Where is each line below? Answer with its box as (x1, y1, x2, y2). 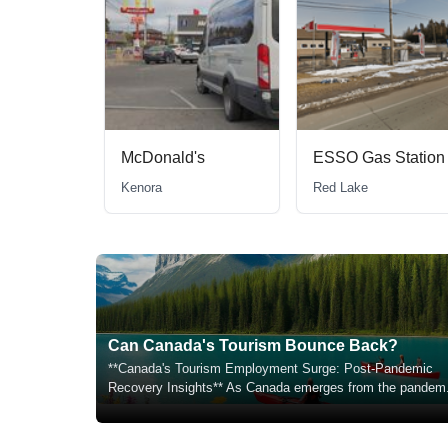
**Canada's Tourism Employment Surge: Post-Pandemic (108, 361, 433, 377)
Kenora (121, 180, 162, 196)
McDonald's (121, 149, 205, 167)
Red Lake (313, 180, 368, 196)
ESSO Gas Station (313, 149, 445, 167)
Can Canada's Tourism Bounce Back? (108, 337, 398, 355)
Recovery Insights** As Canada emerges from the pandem (108, 380, 446, 396)
